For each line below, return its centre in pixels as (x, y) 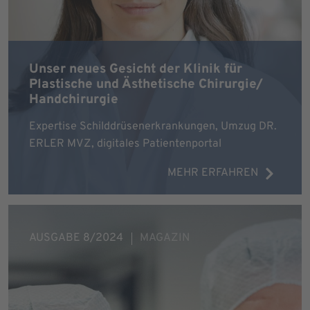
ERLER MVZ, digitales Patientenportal (125, 144)
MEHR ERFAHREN (213, 173)
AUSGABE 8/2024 (76, 238)
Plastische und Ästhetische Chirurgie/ (146, 84)
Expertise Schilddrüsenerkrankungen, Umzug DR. (153, 127)
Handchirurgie (74, 100)
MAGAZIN (165, 238)
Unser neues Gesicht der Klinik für (136, 69)
